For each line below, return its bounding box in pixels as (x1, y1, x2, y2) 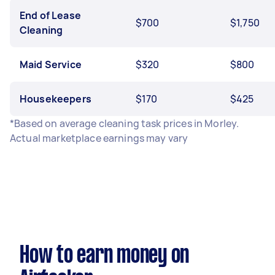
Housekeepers (20, 92, 91, 106)
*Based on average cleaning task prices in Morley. (10, 117, 239, 130)
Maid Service (20, 58, 82, 71)
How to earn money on (20, 245, 189, 267)
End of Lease (20, 9, 81, 22)
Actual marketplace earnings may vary (10, 131, 188, 145)
